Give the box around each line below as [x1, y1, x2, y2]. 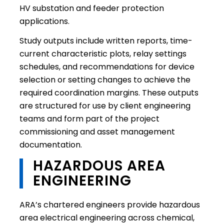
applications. [19, 15, 69, 27]
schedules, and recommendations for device [19, 61, 194, 73]
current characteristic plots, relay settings [19, 48, 186, 60]
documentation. [19, 139, 82, 151]
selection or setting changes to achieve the [19, 74, 190, 86]
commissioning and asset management [19, 126, 175, 138]
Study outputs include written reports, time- [19, 35, 192, 47]
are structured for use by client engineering [19, 100, 190, 112]
